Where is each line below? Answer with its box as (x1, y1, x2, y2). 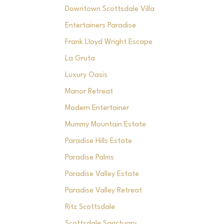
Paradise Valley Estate (64, 170, 139, 178)
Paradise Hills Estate (64, 137, 132, 145)
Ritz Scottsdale (64, 203, 115, 211)
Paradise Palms (64, 154, 114, 161)
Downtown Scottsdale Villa (64, 5, 154, 13)
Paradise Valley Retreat (64, 187, 142, 194)
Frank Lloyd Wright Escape (64, 38, 152, 46)
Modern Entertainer (64, 104, 129, 112)
